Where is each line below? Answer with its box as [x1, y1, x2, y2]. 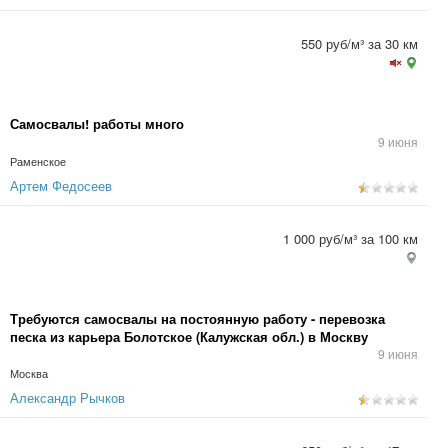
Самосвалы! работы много [10, 114, 184, 133]
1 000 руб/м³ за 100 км [283, 229, 418, 248]
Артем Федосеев [10, 176, 112, 195]
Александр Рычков [10, 388, 125, 407]
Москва [10, 366, 48, 381]
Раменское [10, 154, 66, 169]
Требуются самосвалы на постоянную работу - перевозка [10, 309, 385, 328]
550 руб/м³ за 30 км [301, 34, 418, 53]
